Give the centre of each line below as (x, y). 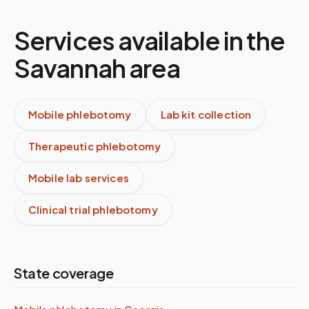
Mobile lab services (79, 178)
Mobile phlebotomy (80, 114)
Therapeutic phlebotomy (95, 146)
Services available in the (150, 40)
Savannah (70, 68)
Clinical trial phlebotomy (93, 209)
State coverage (64, 273)
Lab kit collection (206, 114)
